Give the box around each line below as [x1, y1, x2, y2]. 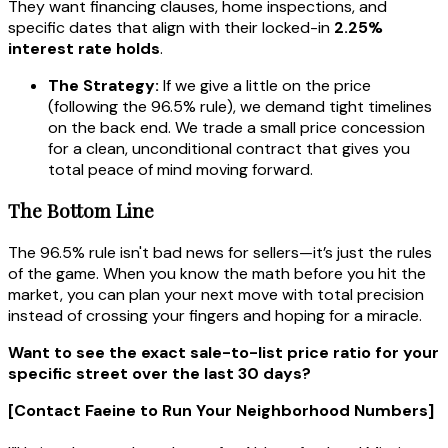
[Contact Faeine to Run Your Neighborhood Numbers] [8, 400, 434, 421]
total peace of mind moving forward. [48, 158, 313, 180]
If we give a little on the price [159, 74, 371, 96]
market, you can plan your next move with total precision [8, 284, 424, 305]
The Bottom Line [8, 198, 154, 224]
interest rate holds [8, 37, 160, 59]
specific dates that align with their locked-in [8, 16, 334, 38]
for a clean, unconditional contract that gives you [48, 137, 410, 159]
